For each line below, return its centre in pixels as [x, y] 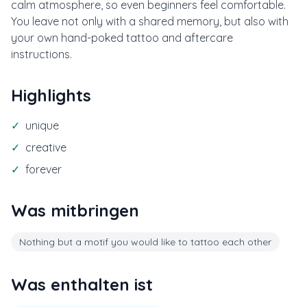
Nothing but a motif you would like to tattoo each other [145, 242]
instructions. [41, 54]
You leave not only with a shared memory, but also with [150, 21]
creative [46, 147]
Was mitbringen [75, 210]
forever [44, 169]
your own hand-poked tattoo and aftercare [122, 37]
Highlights [51, 95]
